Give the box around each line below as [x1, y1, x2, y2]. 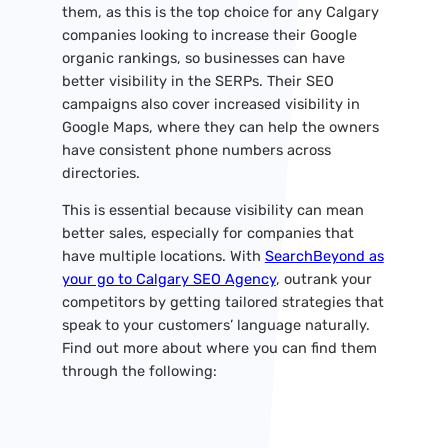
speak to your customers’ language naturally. [61, 316, 370, 335]
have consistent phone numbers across [61, 140, 331, 159]
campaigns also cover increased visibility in [61, 94, 360, 113]
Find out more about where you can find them [61, 339, 377, 358]
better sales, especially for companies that [61, 224, 354, 243]
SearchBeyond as [264, 247, 384, 266]
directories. [61, 163, 140, 182]
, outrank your [275, 270, 372, 289]
